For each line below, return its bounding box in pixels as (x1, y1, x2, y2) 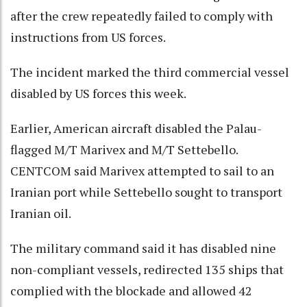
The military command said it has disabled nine (10, 240, 276, 257)
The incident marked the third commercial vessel (10, 64, 289, 81)
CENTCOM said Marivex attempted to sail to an (10, 162, 274, 180)
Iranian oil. (10, 205, 71, 222)
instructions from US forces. (10, 29, 166, 46)
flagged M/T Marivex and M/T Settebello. (10, 141, 238, 158)
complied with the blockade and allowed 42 (10, 282, 252, 299)
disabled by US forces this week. (10, 85, 186, 102)
